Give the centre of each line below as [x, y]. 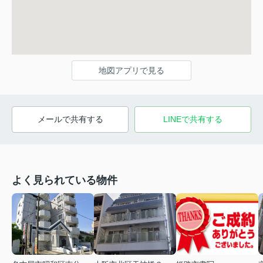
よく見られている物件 [65, 180]
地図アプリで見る [131, 70]
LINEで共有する [193, 119]
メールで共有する [70, 119]
